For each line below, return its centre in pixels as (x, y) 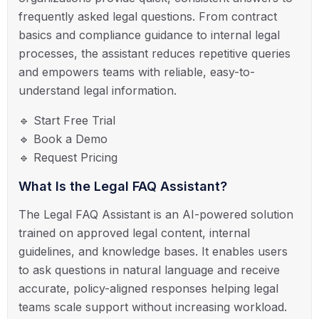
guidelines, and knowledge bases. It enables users (153, 251)
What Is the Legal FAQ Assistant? (123, 186)
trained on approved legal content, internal (134, 232)
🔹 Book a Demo (63, 138)
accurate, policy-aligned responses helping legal (148, 288)
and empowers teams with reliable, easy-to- (137, 72)
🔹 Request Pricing (68, 157)
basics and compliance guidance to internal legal (149, 35)
